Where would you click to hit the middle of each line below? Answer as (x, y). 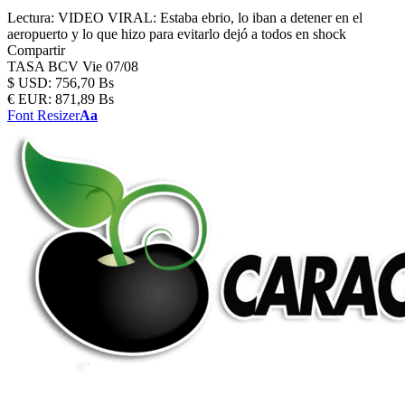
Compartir (36, 50)
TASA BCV (45, 66)
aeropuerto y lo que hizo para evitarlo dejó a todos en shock (177, 34)
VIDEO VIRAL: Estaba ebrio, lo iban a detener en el (210, 18)
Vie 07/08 (110, 66)
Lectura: (31, 18)
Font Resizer (43, 115)
